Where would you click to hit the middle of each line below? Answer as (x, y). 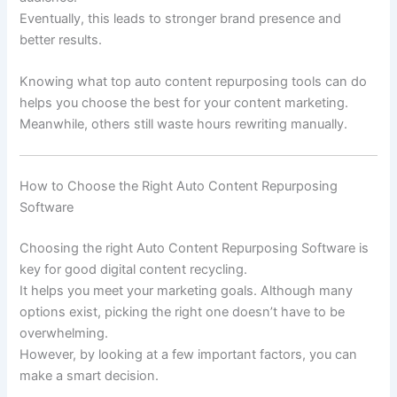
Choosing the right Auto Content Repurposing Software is (195, 249)
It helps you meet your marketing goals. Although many (187, 291)
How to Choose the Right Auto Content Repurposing (179, 187)
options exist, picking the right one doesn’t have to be (183, 312)
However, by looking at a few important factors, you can (189, 355)
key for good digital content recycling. (134, 270)
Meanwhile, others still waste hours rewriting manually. (184, 125)
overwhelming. (64, 334)
